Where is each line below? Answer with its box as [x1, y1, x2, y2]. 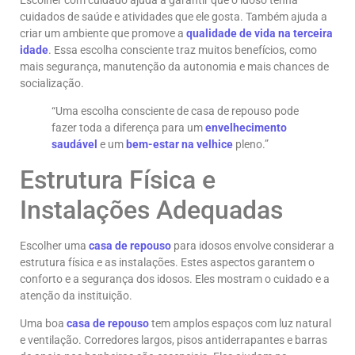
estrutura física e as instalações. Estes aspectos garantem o [20, 255, 315, 269]
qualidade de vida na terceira [186, 27, 333, 40]
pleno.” [233, 138, 269, 151]
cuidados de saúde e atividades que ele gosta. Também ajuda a [20, 10, 327, 24]
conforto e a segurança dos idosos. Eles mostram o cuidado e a [20, 272, 330, 285]
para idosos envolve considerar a [171, 239, 334, 252]
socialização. [20, 77, 84, 90]
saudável [52, 138, 97, 151]
